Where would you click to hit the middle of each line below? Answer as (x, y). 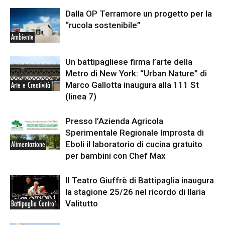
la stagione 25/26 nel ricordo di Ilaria (135, 192)
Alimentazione (28, 145)
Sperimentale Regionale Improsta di (135, 133)
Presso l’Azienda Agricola (114, 121)
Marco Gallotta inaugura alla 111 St (132, 85)
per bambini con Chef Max (116, 156)
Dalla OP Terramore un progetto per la (139, 14)
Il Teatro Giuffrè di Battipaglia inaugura (140, 180)
